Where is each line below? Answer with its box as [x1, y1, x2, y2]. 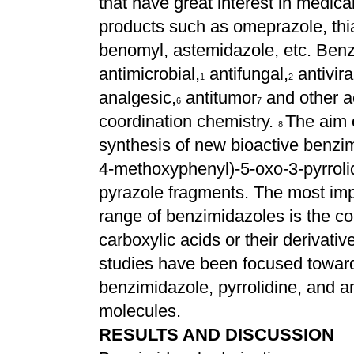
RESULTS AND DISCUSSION [99, 325, 334, 345]
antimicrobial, [99, 64, 200, 84]
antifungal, [205, 64, 288, 84]
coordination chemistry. [99, 111, 278, 131]
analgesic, [99, 88, 176, 107]
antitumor [181, 88, 257, 107]
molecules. [99, 301, 181, 321]
